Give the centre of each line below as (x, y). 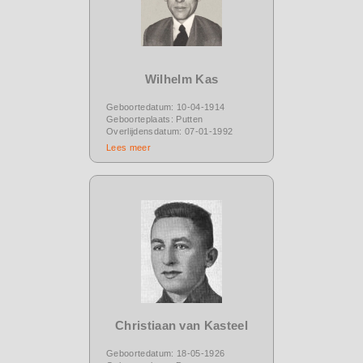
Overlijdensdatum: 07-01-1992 (170, 131)
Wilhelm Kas (181, 79)
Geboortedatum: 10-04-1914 (166, 107)
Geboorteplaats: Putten (155, 119)
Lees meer (128, 147)
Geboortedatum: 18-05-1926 (166, 353)
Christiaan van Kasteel (181, 325)
